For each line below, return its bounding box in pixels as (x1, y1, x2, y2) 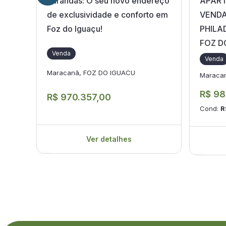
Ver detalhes (86, 135, 132, 143)
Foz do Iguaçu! (47, 24, 102, 34)
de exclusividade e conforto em (47, 10, 168, 20)
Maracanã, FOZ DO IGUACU (47, 68, 135, 77)
